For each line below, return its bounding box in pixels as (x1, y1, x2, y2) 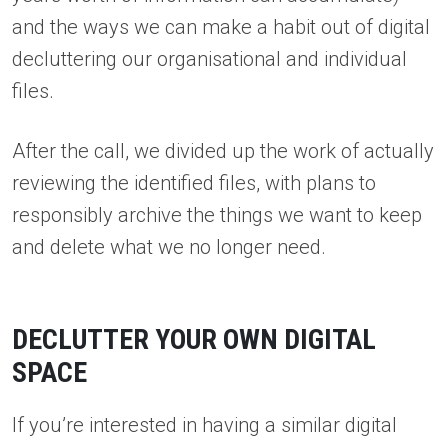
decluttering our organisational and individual (12, 46, 407, 71)
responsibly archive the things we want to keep (12, 203, 422, 228)
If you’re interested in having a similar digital (12, 413, 397, 438)
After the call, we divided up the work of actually (12, 139, 434, 164)
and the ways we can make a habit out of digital (12, 14, 430, 39)
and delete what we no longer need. (12, 235, 331, 260)
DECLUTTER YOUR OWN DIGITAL (12, 323, 376, 357)
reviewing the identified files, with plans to (12, 171, 376, 196)
